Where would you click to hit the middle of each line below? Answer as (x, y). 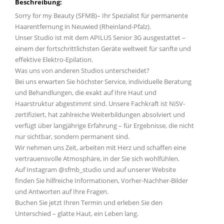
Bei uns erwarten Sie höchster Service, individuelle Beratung (103, 82)
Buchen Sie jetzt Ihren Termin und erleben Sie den (89, 203)
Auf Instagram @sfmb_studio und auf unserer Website (95, 170)
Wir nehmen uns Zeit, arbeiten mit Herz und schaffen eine (100, 148)
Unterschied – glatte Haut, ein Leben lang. (77, 214)
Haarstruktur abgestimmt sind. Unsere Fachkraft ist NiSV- (100, 104)
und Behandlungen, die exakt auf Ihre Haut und (86, 93)
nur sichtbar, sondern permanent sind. (72, 137)
